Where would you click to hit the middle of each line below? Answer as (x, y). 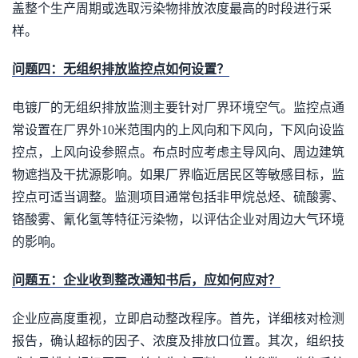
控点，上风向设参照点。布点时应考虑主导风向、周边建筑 (178, 152)
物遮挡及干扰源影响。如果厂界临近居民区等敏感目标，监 (178, 175)
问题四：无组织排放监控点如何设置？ (121, 69)
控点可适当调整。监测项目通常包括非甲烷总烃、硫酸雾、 (178, 197)
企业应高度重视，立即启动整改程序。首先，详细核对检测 (178, 318)
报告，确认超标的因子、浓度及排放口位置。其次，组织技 (178, 341)
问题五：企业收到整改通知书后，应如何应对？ (146, 280)
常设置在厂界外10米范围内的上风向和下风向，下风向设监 (178, 130)
